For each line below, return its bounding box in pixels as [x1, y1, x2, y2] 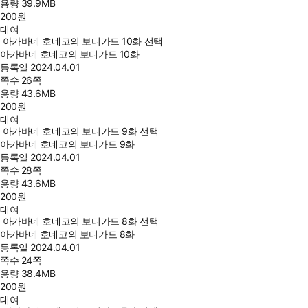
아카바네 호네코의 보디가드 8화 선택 [2, 215, 159, 227]
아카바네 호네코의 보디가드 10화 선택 [2, 35, 163, 47]
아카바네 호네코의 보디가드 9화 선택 [2, 125, 159, 137]
